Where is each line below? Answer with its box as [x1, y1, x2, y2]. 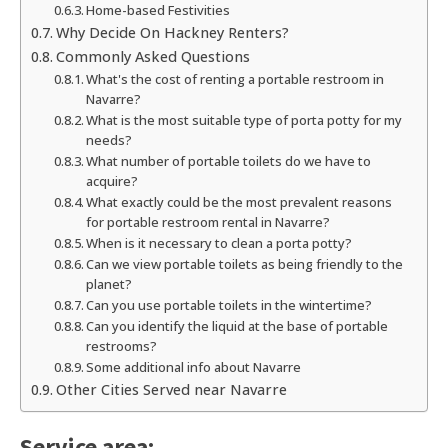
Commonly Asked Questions [55, 47, 250, 67]
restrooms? [86, 337, 158, 356]
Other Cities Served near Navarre [55, 380, 287, 400]
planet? [86, 275, 133, 294]
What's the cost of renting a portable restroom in [86, 70, 385, 89]
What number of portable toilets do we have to [86, 152, 372, 171]
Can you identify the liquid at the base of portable [86, 317, 389, 336]
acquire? [86, 172, 139, 191]
